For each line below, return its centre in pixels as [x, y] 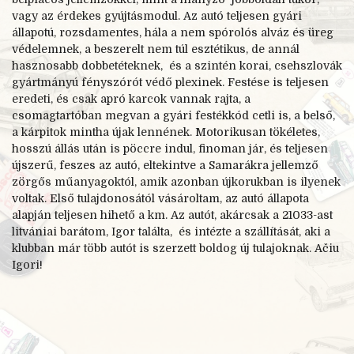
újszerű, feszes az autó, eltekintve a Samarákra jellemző [165, 166]
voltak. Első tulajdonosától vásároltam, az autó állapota [160, 199]
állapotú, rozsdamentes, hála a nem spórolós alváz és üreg [173, 33]
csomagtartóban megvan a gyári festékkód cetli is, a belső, [173, 116]
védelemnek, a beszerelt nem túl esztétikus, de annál [156, 49]
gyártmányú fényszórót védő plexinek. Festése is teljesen [170, 83]
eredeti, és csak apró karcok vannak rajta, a [131, 99]
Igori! [27, 265]
